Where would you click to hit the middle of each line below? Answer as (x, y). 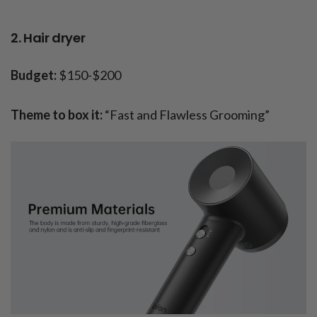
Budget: (34, 75)
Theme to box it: (57, 115)
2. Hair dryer (48, 38)
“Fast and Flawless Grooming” (186, 115)
